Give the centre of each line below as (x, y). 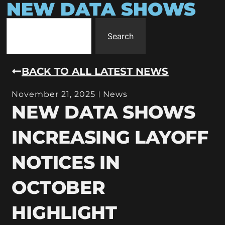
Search (121, 36)
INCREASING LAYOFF (110, 137)
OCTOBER (59, 187)
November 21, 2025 (54, 94)
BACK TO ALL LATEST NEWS (95, 71)
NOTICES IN (66, 162)
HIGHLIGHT (64, 212)
